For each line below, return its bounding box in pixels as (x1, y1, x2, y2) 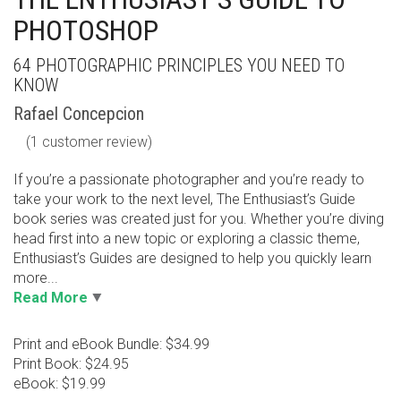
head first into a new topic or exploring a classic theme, (13, 230, 360, 247)
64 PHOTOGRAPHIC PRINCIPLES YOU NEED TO (13, 55, 345, 76)
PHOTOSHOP (13, 13, 158, 47)
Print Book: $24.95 (13, 355, 129, 372)
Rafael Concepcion (13, 103, 144, 124)
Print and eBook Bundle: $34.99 (13, 336, 209, 353)
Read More (13, 289, 88, 306)
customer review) (38, 133, 152, 150)
